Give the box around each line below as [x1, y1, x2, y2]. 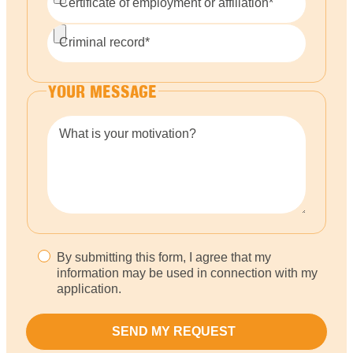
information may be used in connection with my [57, 266, 318, 281]
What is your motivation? [59, 127, 196, 141]
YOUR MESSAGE [48, 80, 157, 102]
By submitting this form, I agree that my [57, 251, 271, 265]
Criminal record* [59, 35, 150, 50]
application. [57, 282, 121, 296]
